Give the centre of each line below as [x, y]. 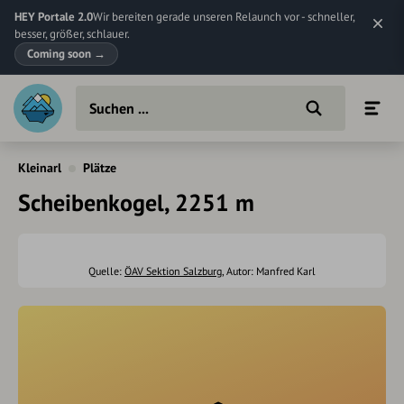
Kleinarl [40, 168]
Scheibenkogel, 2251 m [136, 202]
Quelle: [106, 271]
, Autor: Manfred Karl [269, 271]
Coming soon [60, 54]
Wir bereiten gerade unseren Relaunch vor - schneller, [224, 17]
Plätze [100, 168]
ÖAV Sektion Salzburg [173, 271]
